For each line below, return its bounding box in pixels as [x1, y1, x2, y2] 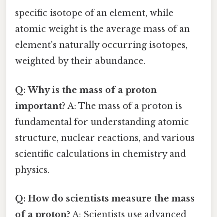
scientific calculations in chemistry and [15, 148, 186, 159]
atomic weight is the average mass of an [15, 24, 190, 35]
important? [15, 100, 65, 111]
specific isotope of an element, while [15, 8, 173, 19]
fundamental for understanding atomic [15, 116, 189, 127]
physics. [15, 164, 49, 175]
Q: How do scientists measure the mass [15, 193, 195, 204]
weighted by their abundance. [15, 56, 145, 67]
